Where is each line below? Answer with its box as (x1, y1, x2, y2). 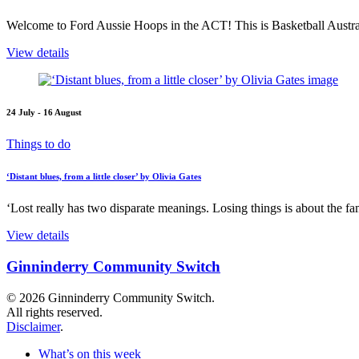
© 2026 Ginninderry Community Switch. (6, 290, 215, 305)
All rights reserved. (6, 305, 103, 319)
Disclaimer (6, 319, 60, 333)
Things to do (6, 137, 71, 151)
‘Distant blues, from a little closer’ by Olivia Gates (6, 171, 201, 182)
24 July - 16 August (6, 107, 82, 118)
